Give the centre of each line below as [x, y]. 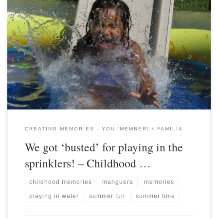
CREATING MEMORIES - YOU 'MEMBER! [87, 128]
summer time [155, 196]
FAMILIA [170, 128]
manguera [118, 182]
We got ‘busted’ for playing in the [104, 147]
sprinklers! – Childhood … [88, 163]
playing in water [54, 196]
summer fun [107, 196]
